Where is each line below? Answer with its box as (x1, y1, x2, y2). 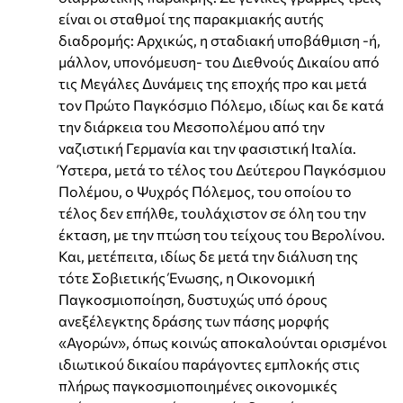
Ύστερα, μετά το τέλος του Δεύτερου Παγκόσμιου (58, 160, 386, 178)
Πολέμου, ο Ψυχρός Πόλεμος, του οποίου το (58, 182, 352, 200)
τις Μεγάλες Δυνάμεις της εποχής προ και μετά (58, 74, 367, 92)
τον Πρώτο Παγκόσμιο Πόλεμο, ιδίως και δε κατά (58, 95, 384, 113)
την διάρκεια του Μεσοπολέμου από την (58, 117, 325, 135)
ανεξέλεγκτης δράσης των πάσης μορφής (58, 311, 329, 329)
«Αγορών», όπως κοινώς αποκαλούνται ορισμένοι (58, 333, 387, 351)
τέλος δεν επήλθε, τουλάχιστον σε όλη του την (58, 203, 366, 221)
